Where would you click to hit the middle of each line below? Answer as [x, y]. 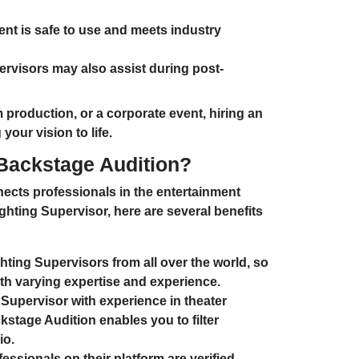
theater [206, 301]
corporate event [155, 113]
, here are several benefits [185, 211]
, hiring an [233, 113]
